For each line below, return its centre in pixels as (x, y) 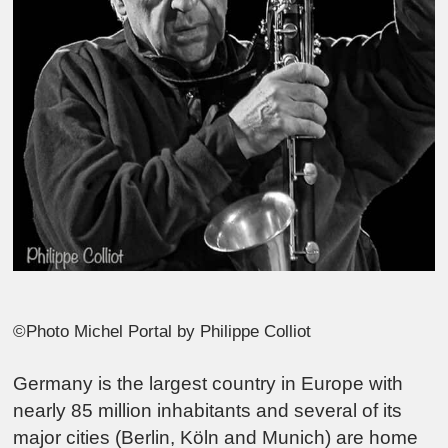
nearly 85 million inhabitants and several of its (208, 410)
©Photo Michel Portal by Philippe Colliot (162, 332)
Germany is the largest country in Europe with (208, 383)
